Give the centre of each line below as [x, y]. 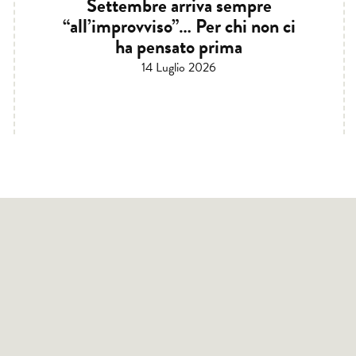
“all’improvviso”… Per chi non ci [179, 27]
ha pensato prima [179, 47]
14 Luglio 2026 [179, 68]
